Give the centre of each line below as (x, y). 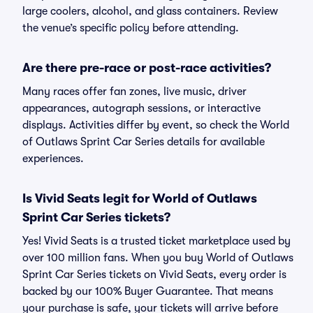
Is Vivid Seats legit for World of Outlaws (140, 198)
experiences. (53, 159)
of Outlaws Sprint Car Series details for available (144, 142)
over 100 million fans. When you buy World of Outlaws (158, 258)
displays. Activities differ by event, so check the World (156, 125)
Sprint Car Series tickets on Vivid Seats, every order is (154, 275)
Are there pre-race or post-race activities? (147, 68)
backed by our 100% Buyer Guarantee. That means (148, 291)
